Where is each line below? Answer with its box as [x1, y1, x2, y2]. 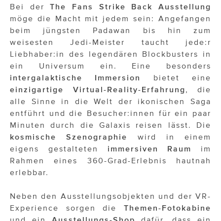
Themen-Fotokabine [124, 203, 211, 212]
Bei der [10, 1, 50, 11]
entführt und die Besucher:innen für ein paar [10, 108, 211, 117]
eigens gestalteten [10, 144, 98, 153]
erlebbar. [10, 167, 52, 177]
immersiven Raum [98, 144, 192, 153]
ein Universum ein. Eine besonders [10, 61, 211, 70]
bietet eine [141, 73, 212, 82]
